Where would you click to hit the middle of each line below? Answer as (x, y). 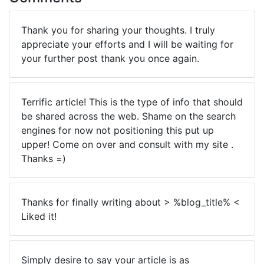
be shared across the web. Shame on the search (128, 116)
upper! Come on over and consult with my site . (127, 144)
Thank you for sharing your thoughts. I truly (118, 30)
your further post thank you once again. (110, 58)
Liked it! (39, 216)
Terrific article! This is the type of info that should (132, 102)
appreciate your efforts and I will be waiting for (127, 44)
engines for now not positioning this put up (118, 130)
